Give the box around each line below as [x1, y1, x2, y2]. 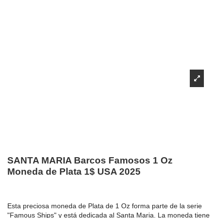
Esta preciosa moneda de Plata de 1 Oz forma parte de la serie [7, 202, 202, 210]
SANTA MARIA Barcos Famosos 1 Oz [7, 155, 173, 165]
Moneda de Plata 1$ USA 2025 [7, 166, 141, 177]
